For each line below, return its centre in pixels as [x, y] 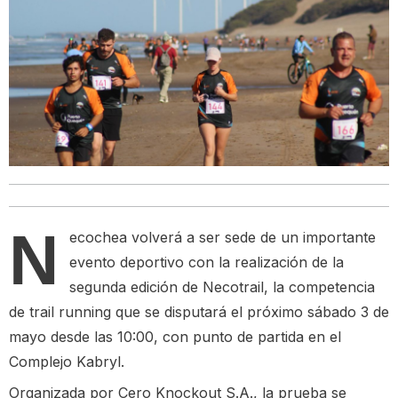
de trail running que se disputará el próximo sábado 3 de [199, 312]
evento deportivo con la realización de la [207, 263]
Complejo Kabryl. [67, 362]
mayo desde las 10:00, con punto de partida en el [175, 337]
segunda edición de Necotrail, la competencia [222, 287]
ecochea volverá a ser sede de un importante [223, 238]
